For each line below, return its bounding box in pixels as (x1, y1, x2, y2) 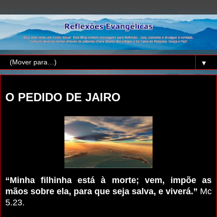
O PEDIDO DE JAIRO (5, 90, 121, 104)
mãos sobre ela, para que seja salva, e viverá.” (5, 186, 198, 196)
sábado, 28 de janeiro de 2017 (5, 79, 99, 88)
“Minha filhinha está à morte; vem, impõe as (5, 175, 212, 185)
